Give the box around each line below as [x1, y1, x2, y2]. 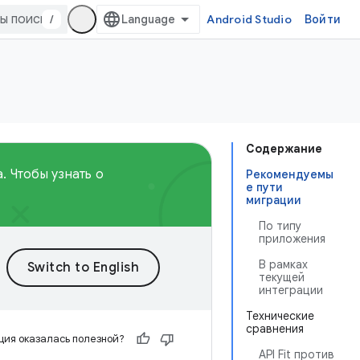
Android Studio [207, 12, 292, 27]
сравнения [246, 321, 304, 336]
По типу [259, 219, 301, 233]
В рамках [259, 257, 308, 272]
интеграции [259, 283, 323, 297]
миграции [246, 193, 301, 207]
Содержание [246, 141, 322, 156]
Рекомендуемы [246, 167, 333, 182]
